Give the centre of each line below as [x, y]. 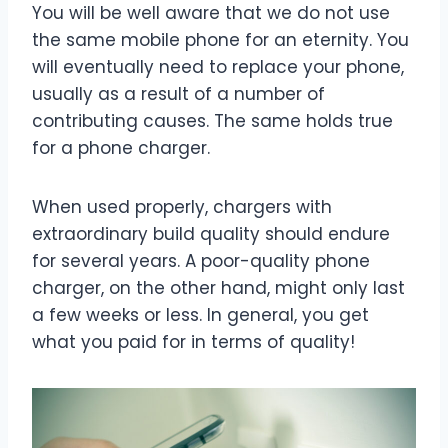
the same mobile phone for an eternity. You [220, 40]
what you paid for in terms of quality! [193, 342]
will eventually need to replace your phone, [218, 67]
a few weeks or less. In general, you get [200, 315]
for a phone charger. [121, 148]
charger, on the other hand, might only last [218, 288]
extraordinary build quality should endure [211, 234]
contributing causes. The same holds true [212, 121]
